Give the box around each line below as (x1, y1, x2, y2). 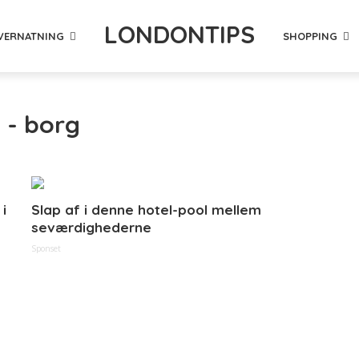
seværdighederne (31, 219, 151, 236)
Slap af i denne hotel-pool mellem (31, 201, 261, 218)
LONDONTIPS (104, 19, 255, 50)
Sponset (31, 243, 61, 254)
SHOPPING (283, 29, 337, 42)
